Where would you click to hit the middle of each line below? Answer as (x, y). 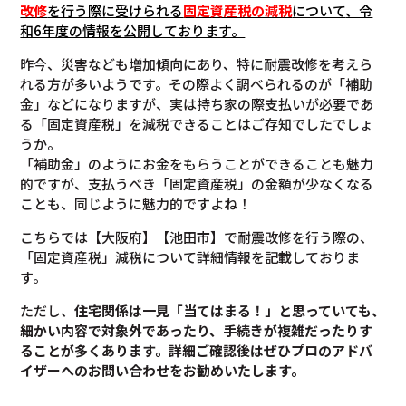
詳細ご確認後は (217, 350)
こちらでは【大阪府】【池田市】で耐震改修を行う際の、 (197, 237)
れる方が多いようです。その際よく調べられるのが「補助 (197, 83)
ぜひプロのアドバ (319, 350)
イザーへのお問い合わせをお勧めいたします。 (163, 370)
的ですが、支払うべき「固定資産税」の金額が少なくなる (197, 183)
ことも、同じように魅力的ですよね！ (136, 203)
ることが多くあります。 (95, 350)
